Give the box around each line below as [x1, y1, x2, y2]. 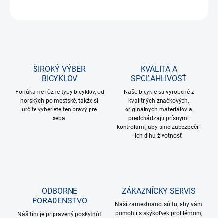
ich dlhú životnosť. [134, 132, 183, 139]
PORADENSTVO [32, 196, 87, 205]
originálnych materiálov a [125, 106, 192, 113]
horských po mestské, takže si [20, 97, 98, 104]
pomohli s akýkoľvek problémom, [115, 209, 202, 217]
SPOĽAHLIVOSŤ [130, 73, 187, 83]
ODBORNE [41, 186, 77, 196]
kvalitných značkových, [128, 97, 189, 104]
